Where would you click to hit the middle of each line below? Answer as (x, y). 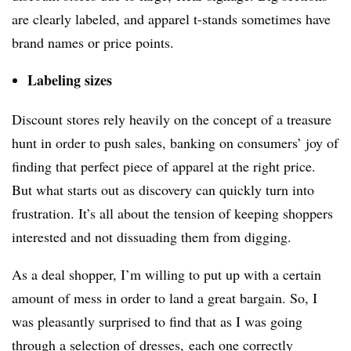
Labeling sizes (70, 80)
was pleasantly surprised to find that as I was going (157, 321)
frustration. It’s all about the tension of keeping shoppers (172, 213)
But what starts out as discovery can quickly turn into (163, 190)
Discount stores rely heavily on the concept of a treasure (172, 119)
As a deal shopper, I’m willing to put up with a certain (166, 274)
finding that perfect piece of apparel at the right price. (164, 166)
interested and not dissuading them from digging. (152, 237)
